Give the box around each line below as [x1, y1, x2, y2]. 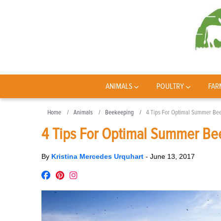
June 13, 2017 [150, 152, 195, 160]
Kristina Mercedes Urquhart [51, 152, 146, 160]
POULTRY [156, 81, 184, 91]
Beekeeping [105, 109, 134, 116]
